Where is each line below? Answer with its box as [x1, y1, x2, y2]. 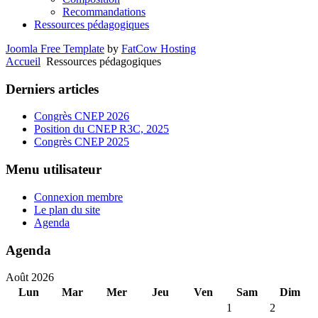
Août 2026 [6, 271, 54, 284]
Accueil [6, 55, 40, 67]
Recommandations [62, 6, 146, 18]
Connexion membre [34, 190, 123, 203]
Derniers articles [6, 81, 99, 97]
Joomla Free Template [6, 43, 104, 55]
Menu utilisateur [6, 162, 102, 177]
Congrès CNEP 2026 [34, 110, 129, 123]
